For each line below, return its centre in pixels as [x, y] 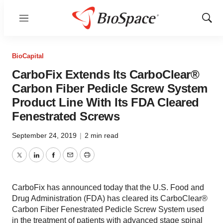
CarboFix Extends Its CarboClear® [106, 74]
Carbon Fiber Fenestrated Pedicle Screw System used [108, 209]
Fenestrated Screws [66, 116]
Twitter [30, 161]
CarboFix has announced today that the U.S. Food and [108, 187]
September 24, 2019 [45, 135]
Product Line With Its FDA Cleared [106, 102]
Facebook [70, 161]
